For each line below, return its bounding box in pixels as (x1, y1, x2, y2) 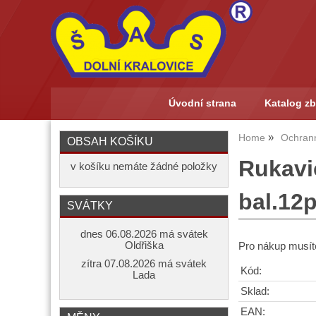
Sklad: (241, 285, 269, 297)
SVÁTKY (67, 199, 113, 212)
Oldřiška (124, 240, 164, 251)
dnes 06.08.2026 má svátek (80, 229, 208, 240)
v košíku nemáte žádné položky (71, 161, 217, 172)
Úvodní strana (168, 98, 236, 109)
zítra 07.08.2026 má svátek (81, 258, 207, 269)
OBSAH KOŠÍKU (67, 135, 153, 147)
